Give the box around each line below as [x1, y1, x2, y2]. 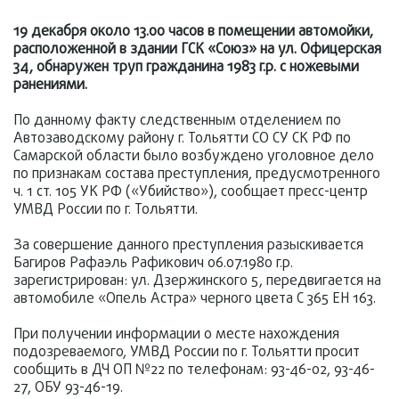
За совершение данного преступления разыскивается [13, 235, 363, 256]
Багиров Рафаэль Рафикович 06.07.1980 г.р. [13, 253, 293, 274]
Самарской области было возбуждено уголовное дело [13, 146, 374, 167]
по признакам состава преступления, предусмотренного [13, 164, 380, 185]
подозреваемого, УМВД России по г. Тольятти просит [13, 342, 360, 363]
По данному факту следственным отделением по [13, 110, 341, 132]
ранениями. [13, 75, 87, 96]
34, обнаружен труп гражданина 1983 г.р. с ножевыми [13, 57, 359, 78]
